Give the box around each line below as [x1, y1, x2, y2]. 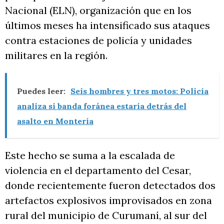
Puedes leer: [17, 86, 65, 96]
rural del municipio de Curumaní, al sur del [5, 209, 207, 221]
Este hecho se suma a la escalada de [5, 149, 175, 161]
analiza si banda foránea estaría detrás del [17, 101, 186, 111]
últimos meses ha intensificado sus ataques [5, 19, 210, 31]
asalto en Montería [17, 116, 93, 126]
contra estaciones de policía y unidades [5, 34, 192, 46]
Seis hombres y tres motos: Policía [70, 86, 208, 96]
